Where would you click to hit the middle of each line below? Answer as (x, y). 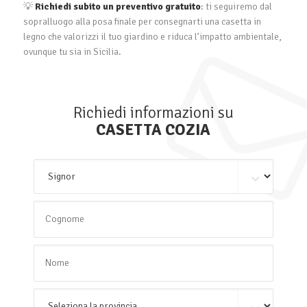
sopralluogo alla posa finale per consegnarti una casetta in (142, 21)
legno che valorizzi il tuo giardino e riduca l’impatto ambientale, (152, 36)
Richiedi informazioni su (153, 112)
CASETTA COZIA (153, 130)
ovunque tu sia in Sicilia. (72, 51)
